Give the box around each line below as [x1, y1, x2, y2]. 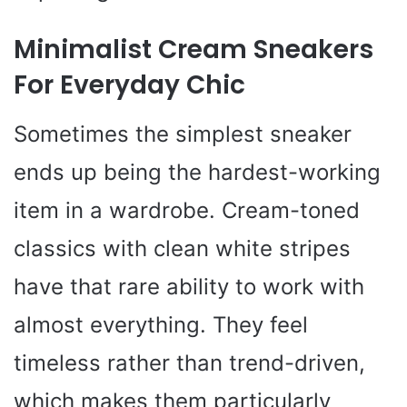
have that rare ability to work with [14, 273, 364, 301]
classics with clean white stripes [14, 235, 351, 263]
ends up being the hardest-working [14, 159, 381, 186]
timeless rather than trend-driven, [14, 350, 365, 377]
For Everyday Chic [14, 67, 245, 104]
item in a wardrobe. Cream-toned [14, 197, 360, 224]
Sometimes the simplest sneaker [14, 121, 352, 148]
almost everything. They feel [14, 312, 308, 339]
